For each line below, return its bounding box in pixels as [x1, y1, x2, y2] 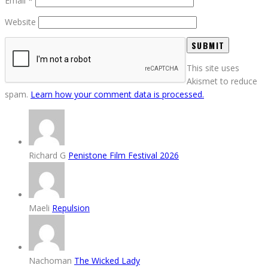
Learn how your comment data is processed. [31, 88, 204, 100]
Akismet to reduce [187, 75, 257, 87]
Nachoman [29, 254, 74, 266]
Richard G [29, 149, 68, 161]
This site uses [187, 62, 239, 74]
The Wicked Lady [74, 254, 140, 266]
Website [5, 16, 36, 28]
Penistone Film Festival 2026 [68, 149, 179, 161]
